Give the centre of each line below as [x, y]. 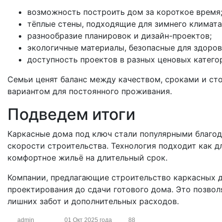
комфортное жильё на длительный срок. [87, 158]
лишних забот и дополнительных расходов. [93, 201]
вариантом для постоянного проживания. [90, 91]
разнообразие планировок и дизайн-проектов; [119, 36]
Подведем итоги [71, 114]
